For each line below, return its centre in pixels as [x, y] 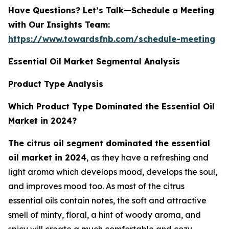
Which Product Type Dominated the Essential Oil [111, 107]
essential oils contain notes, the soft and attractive [107, 201]
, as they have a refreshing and [147, 158]
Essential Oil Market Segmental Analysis [94, 62]
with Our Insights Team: [59, 25]
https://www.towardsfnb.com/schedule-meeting [112, 39]
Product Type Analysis [56, 84]
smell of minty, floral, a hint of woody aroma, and [105, 215]
